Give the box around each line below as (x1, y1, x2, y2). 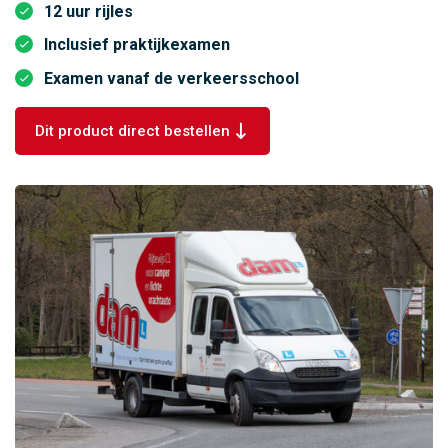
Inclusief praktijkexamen (43, 35, 230, 55)
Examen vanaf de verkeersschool (43, 68, 299, 88)
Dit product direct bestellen (35, 121, 230, 140)
